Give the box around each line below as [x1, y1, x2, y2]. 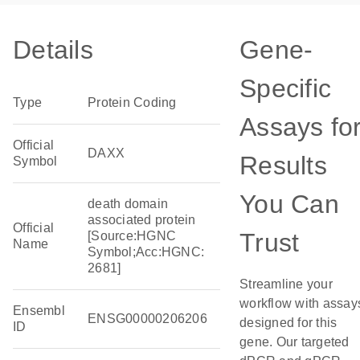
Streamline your [239, 277, 333, 291]
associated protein [88, 213, 196, 227]
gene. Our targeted [239, 335, 350, 349]
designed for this [239, 316, 337, 329]
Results [239, 151, 327, 180]
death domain [88, 197, 169, 211]
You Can [239, 190, 339, 219]
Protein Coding [88, 96, 177, 109]
